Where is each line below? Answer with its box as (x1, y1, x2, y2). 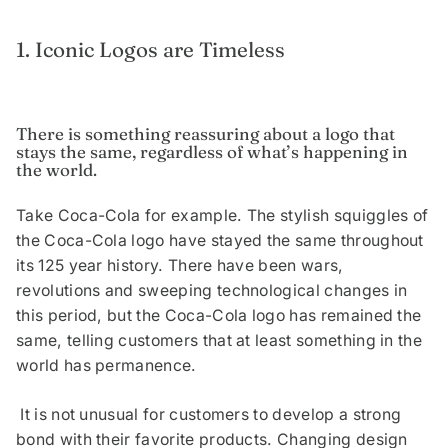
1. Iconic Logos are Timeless (16, 37, 285, 63)
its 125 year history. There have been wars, (16, 256, 344, 276)
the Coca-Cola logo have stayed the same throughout (16, 231, 424, 251)
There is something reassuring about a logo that (16, 123, 395, 145)
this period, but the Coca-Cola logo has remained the (16, 306, 422, 326)
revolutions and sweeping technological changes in (16, 281, 408, 301)
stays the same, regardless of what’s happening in (16, 141, 408, 163)
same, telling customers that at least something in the (16, 331, 423, 351)
